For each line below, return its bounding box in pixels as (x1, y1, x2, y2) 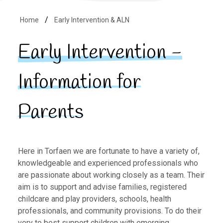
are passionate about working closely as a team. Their (17, 170, 205, 180)
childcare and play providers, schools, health (17, 194, 171, 204)
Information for (17, 70, 141, 97)
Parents (17, 100, 84, 126)
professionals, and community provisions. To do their (17, 206, 202, 216)
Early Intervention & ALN (54, 16, 129, 24)
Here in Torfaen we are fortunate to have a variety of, (17, 146, 200, 156)
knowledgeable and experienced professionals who (17, 158, 198, 168)
